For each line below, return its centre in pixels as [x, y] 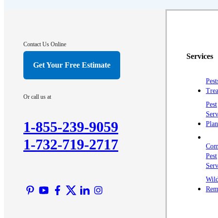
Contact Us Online [45, 44]
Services [200, 56]
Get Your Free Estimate [72, 65]
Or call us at [37, 97]
